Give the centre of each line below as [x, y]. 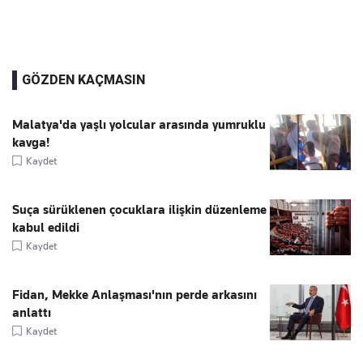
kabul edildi [46, 227]
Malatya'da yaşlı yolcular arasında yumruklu [139, 124]
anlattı [32, 312]
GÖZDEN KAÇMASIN [83, 79]
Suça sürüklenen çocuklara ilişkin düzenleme [139, 209]
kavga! [31, 142]
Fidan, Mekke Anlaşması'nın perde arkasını [135, 295]
